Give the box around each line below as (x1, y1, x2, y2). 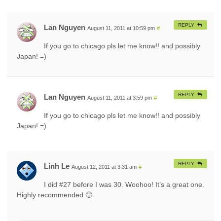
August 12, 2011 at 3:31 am (72, 163, 137, 170)
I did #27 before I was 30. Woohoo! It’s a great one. (44, 180, 204, 188)
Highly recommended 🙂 (17, 190, 92, 199)
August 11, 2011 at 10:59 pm (87, 25, 155, 31)
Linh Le (44, 161, 70, 170)
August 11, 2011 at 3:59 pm (87, 94, 152, 101)
